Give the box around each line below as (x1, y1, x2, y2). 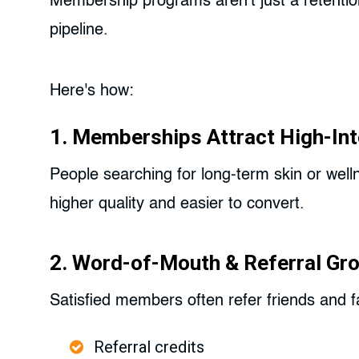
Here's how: (50, 83, 134, 100)
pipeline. (50, 22, 108, 39)
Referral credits (94, 337, 204, 357)
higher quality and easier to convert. (50, 196, 305, 213)
